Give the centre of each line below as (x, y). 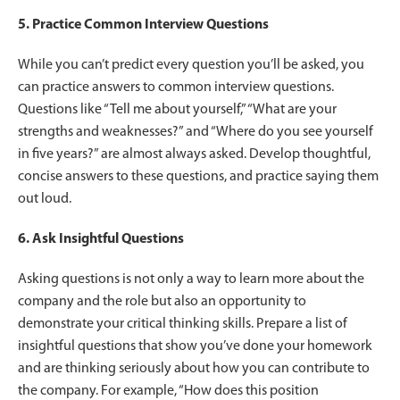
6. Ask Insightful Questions (101, 239)
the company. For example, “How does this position (168, 391)
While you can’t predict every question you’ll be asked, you (191, 65)
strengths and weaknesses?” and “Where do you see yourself (196, 132)
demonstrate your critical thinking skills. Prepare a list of (183, 324)
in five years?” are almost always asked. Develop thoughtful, (194, 154)
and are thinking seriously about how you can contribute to (194, 368)
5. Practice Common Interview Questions (143, 25)
